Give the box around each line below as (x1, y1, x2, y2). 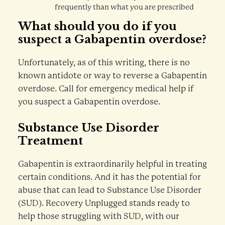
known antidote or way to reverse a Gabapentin (18, 70, 207, 80)
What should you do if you (18, 19, 177, 33)
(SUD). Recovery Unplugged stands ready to (18, 198, 190, 208)
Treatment (18, 134, 83, 148)
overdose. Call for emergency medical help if (18, 83, 193, 93)
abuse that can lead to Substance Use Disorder (18, 185, 201, 195)
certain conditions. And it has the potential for (18, 172, 201, 182)
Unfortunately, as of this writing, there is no (18, 57, 190, 67)
